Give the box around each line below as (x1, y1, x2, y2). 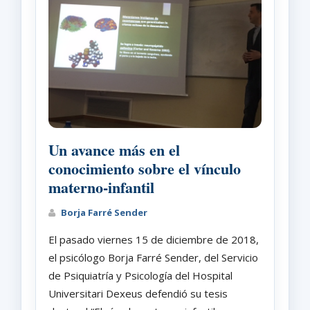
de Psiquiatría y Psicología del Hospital (48, 268, 232, 282)
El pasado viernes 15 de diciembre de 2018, (48, 232, 259, 246)
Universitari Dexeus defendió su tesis (48, 286, 228, 300)
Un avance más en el (48, 138, 180, 161)
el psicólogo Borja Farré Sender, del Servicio (48, 250, 258, 264)
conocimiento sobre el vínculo (48, 156, 241, 180)
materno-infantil (48, 175, 154, 199)
